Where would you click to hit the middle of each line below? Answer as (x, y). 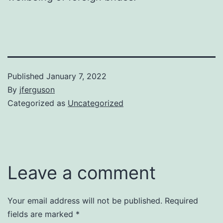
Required (181, 200)
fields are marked (42, 214)
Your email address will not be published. (85, 200)
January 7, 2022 (76, 76)
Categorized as (38, 103)
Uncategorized (96, 103)
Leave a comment (82, 172)
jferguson (37, 89)
